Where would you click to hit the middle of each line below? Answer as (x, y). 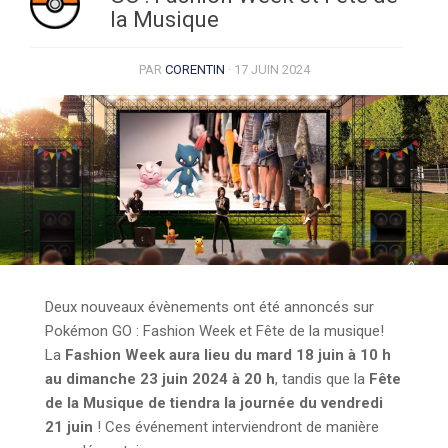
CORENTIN (194, 69)
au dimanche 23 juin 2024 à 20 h (160, 378)
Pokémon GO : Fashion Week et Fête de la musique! (214, 330)
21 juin (69, 426)
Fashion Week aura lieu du (158, 354)
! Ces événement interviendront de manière (236, 426)
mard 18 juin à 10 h (323, 354)
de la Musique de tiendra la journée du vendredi (214, 402)
